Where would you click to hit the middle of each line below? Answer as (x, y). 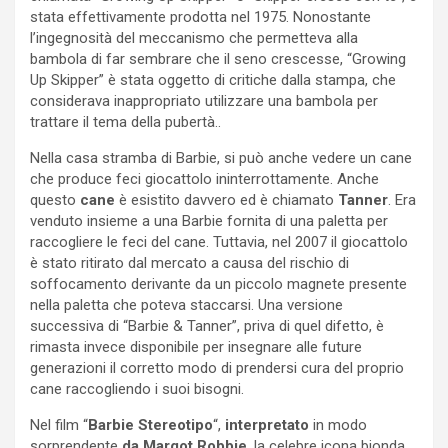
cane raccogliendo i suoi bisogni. (137, 388)
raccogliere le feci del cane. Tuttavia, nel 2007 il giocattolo (219, 241)
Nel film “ (59, 424)
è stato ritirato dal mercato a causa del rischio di (189, 262)
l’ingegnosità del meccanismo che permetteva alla (194, 37)
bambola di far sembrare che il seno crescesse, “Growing (218, 58)
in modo (338, 424)
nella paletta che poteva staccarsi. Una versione (186, 304)
